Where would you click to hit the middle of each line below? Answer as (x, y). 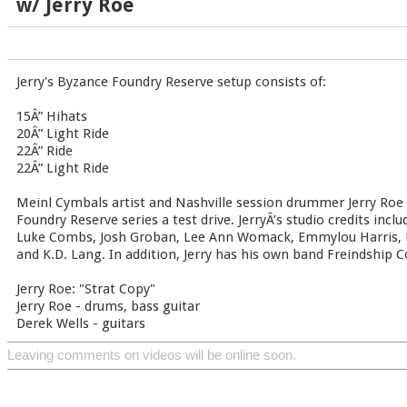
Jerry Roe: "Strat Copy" (86, 289)
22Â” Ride (45, 151)
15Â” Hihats (52, 116)
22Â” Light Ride (63, 168)
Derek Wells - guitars (81, 323)
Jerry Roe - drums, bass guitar (108, 306)
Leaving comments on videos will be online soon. (152, 355)
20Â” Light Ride (63, 134)
